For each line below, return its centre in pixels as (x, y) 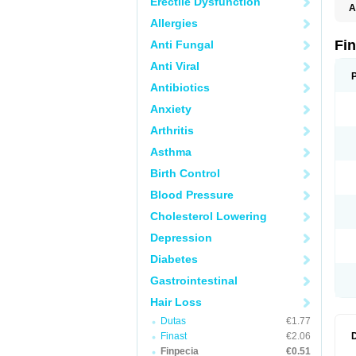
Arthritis (172, 130)
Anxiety (171, 109)
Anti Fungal (182, 44)
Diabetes (174, 259)
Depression (181, 238)
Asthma (171, 152)
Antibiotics (180, 87)
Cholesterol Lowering (209, 216)
